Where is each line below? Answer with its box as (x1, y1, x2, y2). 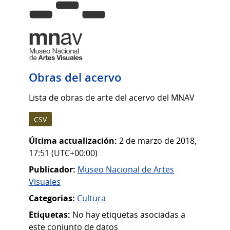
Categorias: (29, 192, 75, 204)
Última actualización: (29, 135, 117, 146)
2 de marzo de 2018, (119, 135, 197, 146)
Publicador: (29, 163, 75, 175)
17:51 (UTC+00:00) (29, 147, 98, 159)
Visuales (29, 176, 61, 187)
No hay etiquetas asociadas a (70, 208, 185, 220)
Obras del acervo (29, 70, 121, 86)
